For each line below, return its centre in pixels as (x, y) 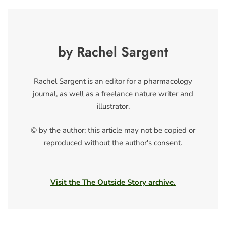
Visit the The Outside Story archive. (113, 182)
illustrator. (113, 106)
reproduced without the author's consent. (113, 143)
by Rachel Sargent (113, 52)
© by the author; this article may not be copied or (113, 130)
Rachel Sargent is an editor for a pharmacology (113, 81)
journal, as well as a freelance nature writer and (113, 94)
